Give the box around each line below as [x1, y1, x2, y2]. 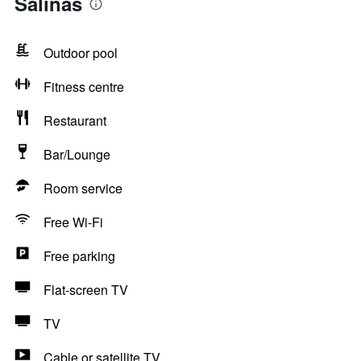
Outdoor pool [44, 44, 118, 62]
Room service [44, 179, 122, 197]
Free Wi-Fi [44, 213, 103, 231]
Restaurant [44, 111, 106, 130]
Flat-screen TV [44, 280, 128, 299]
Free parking [44, 247, 115, 265]
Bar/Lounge [44, 145, 110, 164]
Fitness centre [44, 77, 124, 96]
